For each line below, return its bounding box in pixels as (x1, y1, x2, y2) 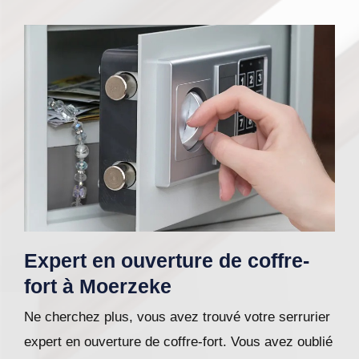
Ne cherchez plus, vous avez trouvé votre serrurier (24, 309, 330, 325)
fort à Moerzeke (24, 275, 171, 298)
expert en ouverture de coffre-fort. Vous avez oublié (24, 334, 333, 350)
